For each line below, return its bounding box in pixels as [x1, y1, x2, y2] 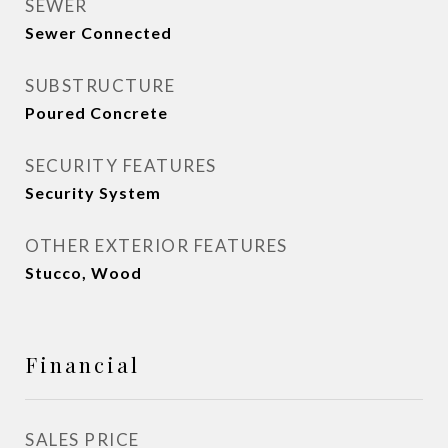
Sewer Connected [25, 23, 172, 42]
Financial [25, 350, 140, 378]
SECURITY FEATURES [25, 155, 217, 176]
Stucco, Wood [25, 263, 142, 282]
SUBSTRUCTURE [25, 75, 175, 96]
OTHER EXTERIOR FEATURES [25, 235, 288, 256]
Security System [25, 183, 161, 202]
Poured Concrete [25, 103, 168, 122]
